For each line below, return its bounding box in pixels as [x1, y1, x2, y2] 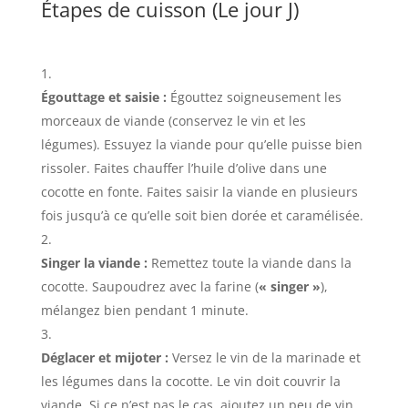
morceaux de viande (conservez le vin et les [40, 111, 306, 129]
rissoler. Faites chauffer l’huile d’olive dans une [40, 158, 327, 177]
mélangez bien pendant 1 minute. [40, 301, 249, 319]
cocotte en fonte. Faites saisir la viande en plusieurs [40, 182, 358, 200]
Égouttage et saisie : [40, 87, 167, 106]
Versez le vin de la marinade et [168, 348, 361, 366]
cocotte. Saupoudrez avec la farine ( [40, 277, 259, 295]
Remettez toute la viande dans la [147, 253, 352, 271]
